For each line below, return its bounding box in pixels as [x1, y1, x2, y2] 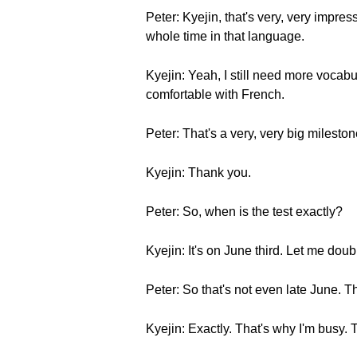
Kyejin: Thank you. [146, 166, 251, 179]
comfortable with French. [146, 88, 284, 101]
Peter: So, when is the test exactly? [146, 205, 343, 218]
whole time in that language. [146, 29, 304, 43]
